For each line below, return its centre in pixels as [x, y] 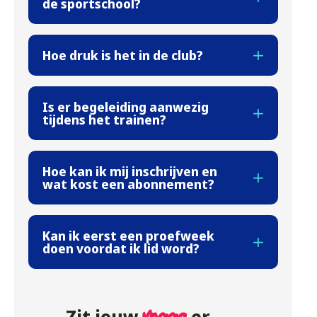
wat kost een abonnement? [128, 184]
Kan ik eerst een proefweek [128, 235]
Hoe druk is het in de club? [122, 55]
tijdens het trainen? [104, 119]
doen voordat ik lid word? [121, 248]
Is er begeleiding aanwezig [125, 106]
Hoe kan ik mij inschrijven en [129, 171]
